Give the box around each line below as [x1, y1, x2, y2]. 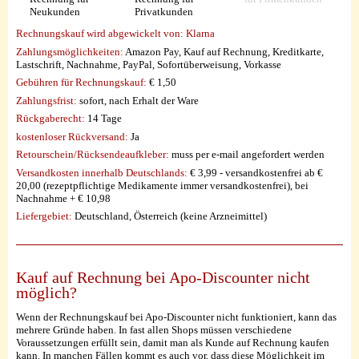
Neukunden [30, 5, 80, 18]
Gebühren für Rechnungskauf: [16, 76, 147, 89]
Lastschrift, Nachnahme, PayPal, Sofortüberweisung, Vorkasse [16, 58, 281, 71]
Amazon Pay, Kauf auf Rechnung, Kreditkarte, [123, 45, 324, 58]
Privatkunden [135, 5, 194, 18]
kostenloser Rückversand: [16, 130, 128, 143]
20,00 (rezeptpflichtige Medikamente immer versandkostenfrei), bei [16, 179, 309, 192]
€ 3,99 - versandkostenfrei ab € [188, 166, 323, 179]
